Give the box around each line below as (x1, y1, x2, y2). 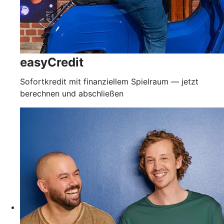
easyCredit (20, 54, 83, 69)
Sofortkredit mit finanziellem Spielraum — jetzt (20, 76, 198, 86)
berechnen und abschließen (20, 88, 123, 98)
